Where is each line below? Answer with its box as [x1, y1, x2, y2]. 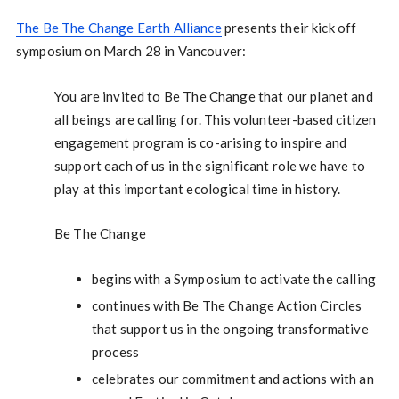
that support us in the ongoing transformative [91, 321, 369, 337]
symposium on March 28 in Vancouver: [15, 43, 247, 59]
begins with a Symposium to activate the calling [91, 271, 376, 287]
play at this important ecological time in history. [53, 181, 341, 197]
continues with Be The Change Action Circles [91, 297, 362, 313]
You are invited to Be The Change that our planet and [53, 88, 373, 104]
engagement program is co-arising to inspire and [53, 134, 346, 151]
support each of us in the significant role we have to [53, 158, 365, 174]
